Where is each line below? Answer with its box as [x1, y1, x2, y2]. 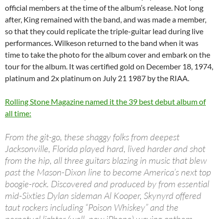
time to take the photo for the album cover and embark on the [5, 50, 210, 60]
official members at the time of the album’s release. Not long [5, 3, 203, 13]
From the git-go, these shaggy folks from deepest [5, 131, 179, 143]
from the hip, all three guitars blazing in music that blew [5, 154, 207, 167]
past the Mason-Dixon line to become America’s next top [5, 166, 211, 178]
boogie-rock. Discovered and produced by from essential [5, 178, 209, 190]
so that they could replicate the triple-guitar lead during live [5, 26, 203, 36]
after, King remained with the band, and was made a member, [5, 15, 206, 24]
